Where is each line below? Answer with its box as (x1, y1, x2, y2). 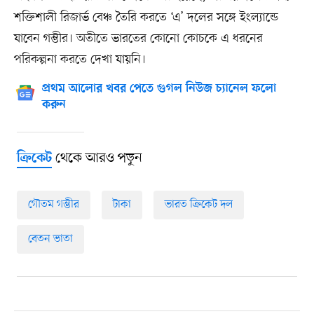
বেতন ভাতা (27, 231, 73, 247)
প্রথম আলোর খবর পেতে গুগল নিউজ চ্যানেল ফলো (41, 82, 276, 97)
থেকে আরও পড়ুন (51, 149, 142, 168)
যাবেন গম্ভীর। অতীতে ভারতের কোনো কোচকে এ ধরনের (13, 30, 263, 48)
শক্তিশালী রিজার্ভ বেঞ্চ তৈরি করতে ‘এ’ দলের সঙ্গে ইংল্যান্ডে (13, 9, 278, 27)
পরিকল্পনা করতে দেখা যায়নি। (13, 51, 146, 69)
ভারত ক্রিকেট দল (164, 197, 233, 213)
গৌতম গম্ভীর (27, 197, 79, 213)
